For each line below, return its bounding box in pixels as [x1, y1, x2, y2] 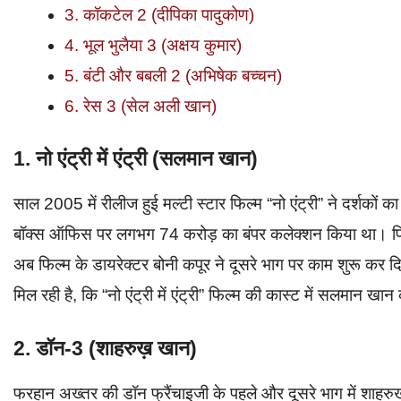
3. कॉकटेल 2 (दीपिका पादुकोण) [64, 4, 254, 24]
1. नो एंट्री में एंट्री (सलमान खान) [13, 147, 258, 171]
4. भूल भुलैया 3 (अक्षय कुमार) [64, 35, 242, 55]
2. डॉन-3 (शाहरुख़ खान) [13, 336, 197, 360]
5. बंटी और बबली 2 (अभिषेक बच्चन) [64, 65, 282, 85]
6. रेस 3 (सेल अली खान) [64, 96, 217, 115]
